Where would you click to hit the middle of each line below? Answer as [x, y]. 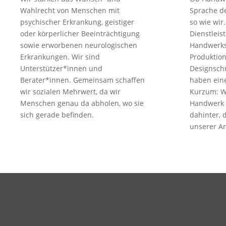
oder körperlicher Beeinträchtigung [80, 34]
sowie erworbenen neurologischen [79, 45]
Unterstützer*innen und [61, 69]
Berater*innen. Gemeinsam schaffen [82, 80]
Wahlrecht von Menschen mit [70, 11]
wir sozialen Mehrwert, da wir [70, 92]
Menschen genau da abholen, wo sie [82, 103]
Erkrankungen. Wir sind [60, 57]
